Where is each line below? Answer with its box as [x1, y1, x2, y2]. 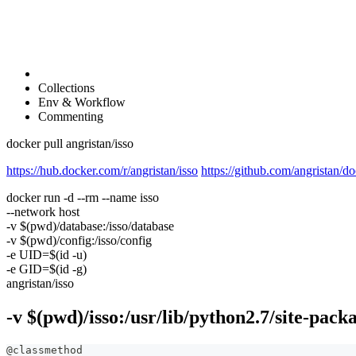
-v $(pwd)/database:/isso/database [6, 219, 174, 233]
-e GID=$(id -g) [6, 262, 87, 276]
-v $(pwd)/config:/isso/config [6, 234, 152, 247]
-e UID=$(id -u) [6, 248, 87, 261]
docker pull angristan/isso [6, 137, 133, 150]
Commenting [38, 110, 103, 123]
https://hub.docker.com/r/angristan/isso [6, 164, 198, 177]
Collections [38, 81, 95, 95]
